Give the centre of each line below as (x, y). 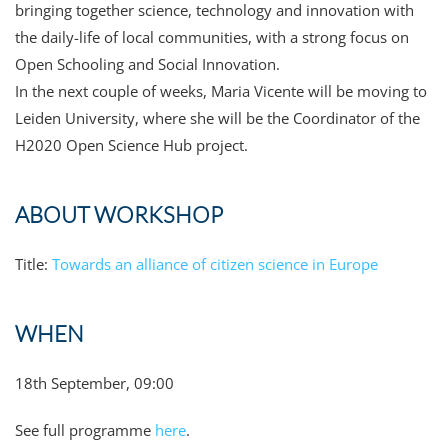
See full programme (85, 430)
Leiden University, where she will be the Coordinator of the (217, 118)
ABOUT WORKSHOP (119, 214)
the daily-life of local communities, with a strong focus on (212, 37)
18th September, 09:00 (94, 383)
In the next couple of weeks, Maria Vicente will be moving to (221, 91)
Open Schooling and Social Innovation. (147, 64)
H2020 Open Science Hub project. (131, 145)
